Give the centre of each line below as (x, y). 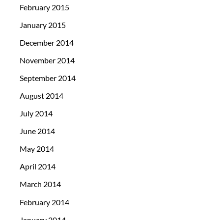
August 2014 (41, 96)
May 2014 (37, 149)
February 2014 (44, 202)
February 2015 (44, 7)
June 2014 (37, 131)
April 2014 (38, 166)
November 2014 (47, 60)
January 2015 (43, 25)
